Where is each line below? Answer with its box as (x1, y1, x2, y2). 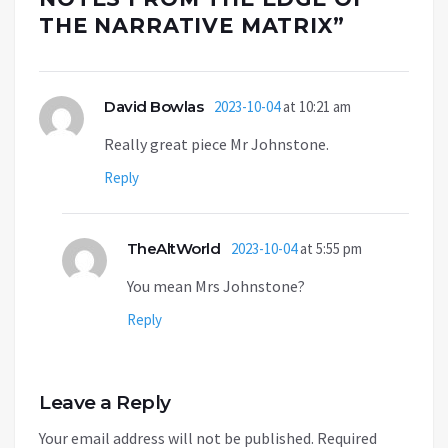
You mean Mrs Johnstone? (126, 276, 305, 297)
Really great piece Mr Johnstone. (104, 134, 329, 155)
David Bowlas (104, 97, 203, 117)
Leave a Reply (39, 391, 171, 415)
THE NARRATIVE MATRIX (39, 13, 333, 39)
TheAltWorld (126, 239, 220, 259)
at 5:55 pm (297, 239, 362, 259)
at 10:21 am (280, 97, 351, 117)
